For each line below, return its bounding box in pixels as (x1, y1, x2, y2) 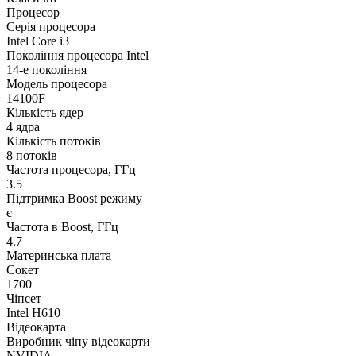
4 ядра (6, 120, 40, 134)
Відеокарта (6, 320, 66, 335)
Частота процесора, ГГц (6, 163, 136, 177)
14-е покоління (6, 63, 87, 77)
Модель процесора (6, 77, 107, 91)
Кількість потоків (6, 134, 101, 149)
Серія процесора (6, 20, 95, 34)
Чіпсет (6, 292, 41, 306)
